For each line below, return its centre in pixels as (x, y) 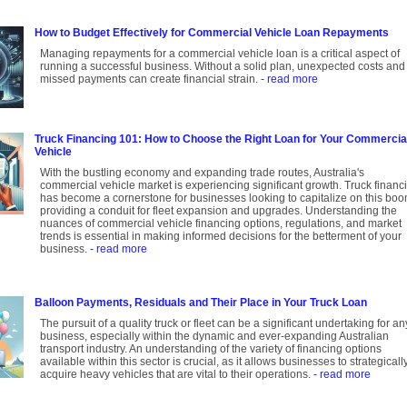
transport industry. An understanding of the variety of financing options (211, 349)
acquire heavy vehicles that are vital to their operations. (177, 375)
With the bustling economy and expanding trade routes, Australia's (202, 173)
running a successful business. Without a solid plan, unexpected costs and (223, 67)
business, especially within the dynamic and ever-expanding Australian (214, 337)
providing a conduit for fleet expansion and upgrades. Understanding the (218, 211)
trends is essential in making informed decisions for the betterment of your (221, 237)
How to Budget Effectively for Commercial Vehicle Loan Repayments (212, 33)
